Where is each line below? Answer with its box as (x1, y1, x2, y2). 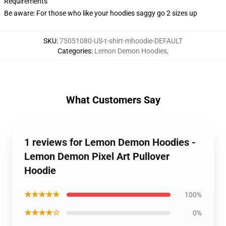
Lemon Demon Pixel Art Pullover (24, 150, 169, 162)
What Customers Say (66, 94, 160, 106)
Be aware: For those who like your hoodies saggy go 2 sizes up (4, 9, 197, 17)
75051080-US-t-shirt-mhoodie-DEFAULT (60, 37, 183, 45)
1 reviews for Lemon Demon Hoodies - (24, 136, 196, 148)
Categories (58, 47, 91, 55)
